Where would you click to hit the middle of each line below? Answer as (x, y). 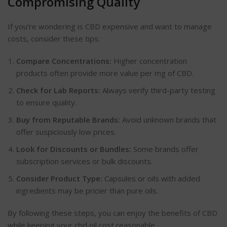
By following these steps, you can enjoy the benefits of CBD (112, 213)
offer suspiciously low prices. (66, 131)
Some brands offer (165, 149)
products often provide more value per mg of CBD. (105, 73)
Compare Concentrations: (64, 61)
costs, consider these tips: (54, 38)
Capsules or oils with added (151, 178)
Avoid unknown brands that (168, 119)
